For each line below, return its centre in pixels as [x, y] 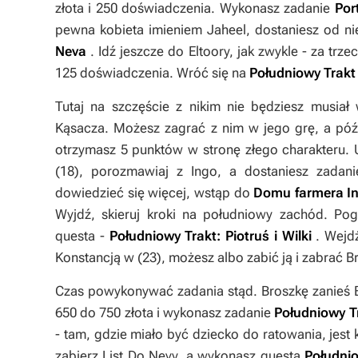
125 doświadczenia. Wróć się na [152, 73]
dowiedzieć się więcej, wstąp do [155, 193]
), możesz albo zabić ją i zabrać [251, 257]
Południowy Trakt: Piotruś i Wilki [210, 236]
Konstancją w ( [99, 257]
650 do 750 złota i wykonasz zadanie [165, 312]
